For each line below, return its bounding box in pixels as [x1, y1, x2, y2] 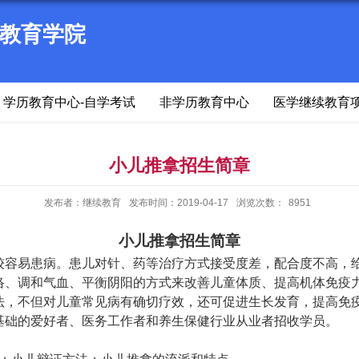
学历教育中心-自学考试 [3, 95, 135, 109]
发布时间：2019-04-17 [129, 197, 228, 208]
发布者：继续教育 [44, 197, 121, 208]
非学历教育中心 [159, 95, 249, 109]
